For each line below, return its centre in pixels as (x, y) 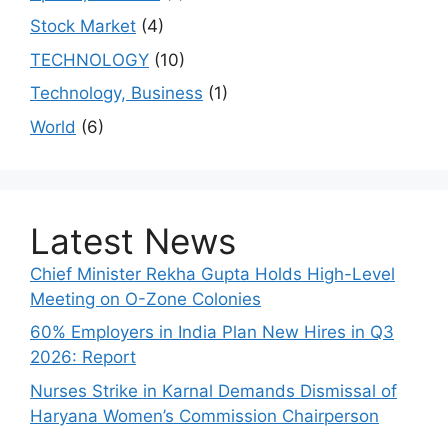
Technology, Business (116, 93)
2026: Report (83, 357)
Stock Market (83, 26)
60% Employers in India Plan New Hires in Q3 (212, 332)
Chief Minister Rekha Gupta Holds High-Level (212, 273)
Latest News (133, 240)
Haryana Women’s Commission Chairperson (204, 415)
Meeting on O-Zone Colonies (145, 298)
